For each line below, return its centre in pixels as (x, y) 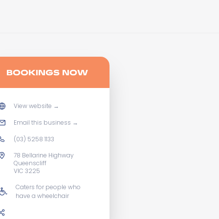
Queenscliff (30, 163)
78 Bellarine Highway (44, 155)
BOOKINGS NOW (47, 72)
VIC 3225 (27, 171)
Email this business (42, 122)
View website (33, 106)
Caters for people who (48, 187)
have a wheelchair (42, 196)
